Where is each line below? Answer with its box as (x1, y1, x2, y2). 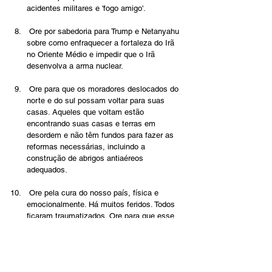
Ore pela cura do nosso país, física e (27, 188, 161, 198)
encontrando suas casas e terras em (27, 119, 158, 129)
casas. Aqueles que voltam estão (27, 107, 146, 117)
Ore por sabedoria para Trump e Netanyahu (27, 27, 182, 36)
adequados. (27, 165, 67, 175)
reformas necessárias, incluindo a (27, 142, 148, 152)
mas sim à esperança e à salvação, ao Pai (27, 234, 178, 244)
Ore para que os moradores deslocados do (27, 84, 181, 94)
